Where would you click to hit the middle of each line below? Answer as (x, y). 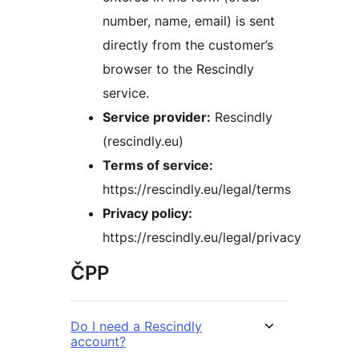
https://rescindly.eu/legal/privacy (202, 237)
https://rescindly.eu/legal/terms (197, 189)
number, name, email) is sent (189, 20)
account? (98, 341)
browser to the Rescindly (178, 69)
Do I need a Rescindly (136, 326)
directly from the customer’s (188, 44)
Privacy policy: (147, 213)
